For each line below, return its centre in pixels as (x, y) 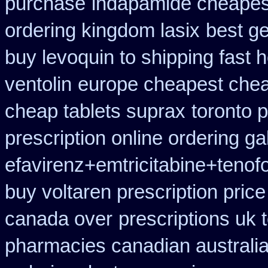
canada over (59, 219)
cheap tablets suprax (95, 111)
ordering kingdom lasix (102, 31)
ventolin (38, 84)
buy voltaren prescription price (135, 192)
